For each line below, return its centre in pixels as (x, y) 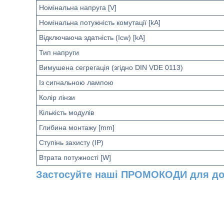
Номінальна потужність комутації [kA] (100, 22)
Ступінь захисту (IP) (71, 142)
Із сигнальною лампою (76, 82)
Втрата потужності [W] (75, 157)
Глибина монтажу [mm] (77, 127)
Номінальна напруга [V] (78, 7)
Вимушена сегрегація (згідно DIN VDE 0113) (111, 67)
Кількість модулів (66, 112)
